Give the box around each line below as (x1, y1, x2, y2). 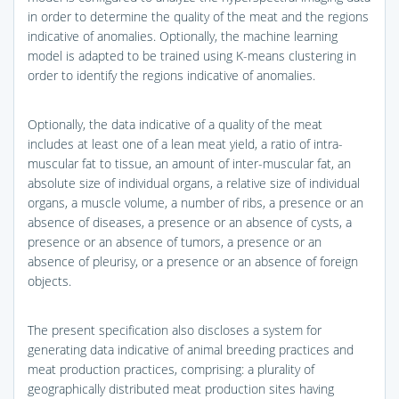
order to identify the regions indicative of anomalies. (28, 66, 315, 84)
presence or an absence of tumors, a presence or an (28, 232, 322, 250)
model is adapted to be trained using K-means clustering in (28, 46, 356, 64)
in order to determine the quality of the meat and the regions (28, 7, 369, 25)
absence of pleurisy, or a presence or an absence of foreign (28, 252, 358, 270)
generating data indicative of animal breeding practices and (28, 340, 354, 358)
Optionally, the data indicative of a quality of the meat (28, 115, 322, 133)
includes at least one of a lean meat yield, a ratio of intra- (28, 134, 343, 152)
